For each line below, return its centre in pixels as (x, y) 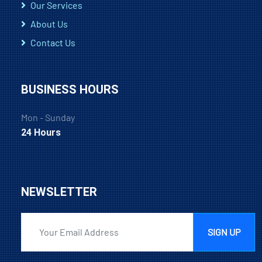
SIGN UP (224, 232)
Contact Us (53, 42)
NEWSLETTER (59, 192)
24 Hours (41, 132)
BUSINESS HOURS (70, 89)
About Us (49, 23)
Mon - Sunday (48, 117)
